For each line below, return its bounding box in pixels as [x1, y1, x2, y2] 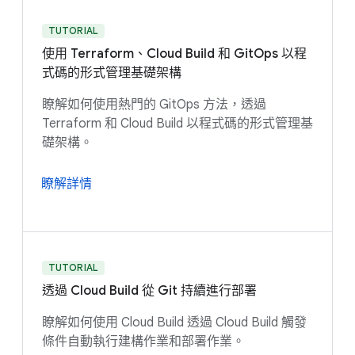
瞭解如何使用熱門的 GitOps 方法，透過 [42, 97, 266, 113]
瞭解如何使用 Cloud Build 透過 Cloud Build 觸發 [42, 315, 307, 331]
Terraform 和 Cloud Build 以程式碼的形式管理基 [42, 116, 313, 132]
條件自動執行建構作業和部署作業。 [42, 334, 245, 350]
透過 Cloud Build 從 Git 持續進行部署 [42, 283, 257, 300]
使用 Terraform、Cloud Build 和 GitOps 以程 [42, 46, 307, 63]
